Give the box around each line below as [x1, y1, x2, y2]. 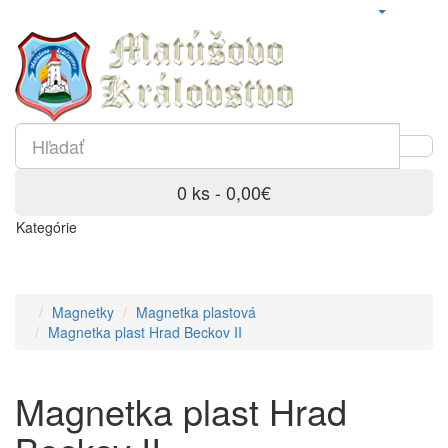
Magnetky [52, 302, 114, 322]
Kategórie [16, 217, 77, 237]
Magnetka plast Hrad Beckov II [48, 322, 242, 342]
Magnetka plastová [136, 302, 256, 322]
